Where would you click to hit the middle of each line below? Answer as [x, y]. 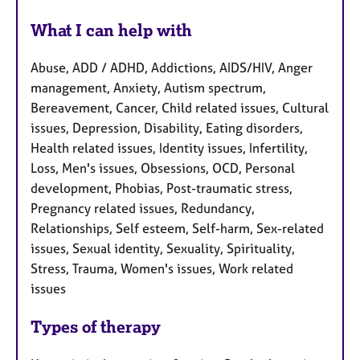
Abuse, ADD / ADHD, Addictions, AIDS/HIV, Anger [172, 68]
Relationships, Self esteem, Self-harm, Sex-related [177, 229]
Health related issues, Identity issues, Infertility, [169, 148]
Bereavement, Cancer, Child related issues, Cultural [180, 108]
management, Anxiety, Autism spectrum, [148, 88]
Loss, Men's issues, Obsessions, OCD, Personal [163, 168]
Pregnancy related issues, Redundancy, [143, 209]
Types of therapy [96, 327]
